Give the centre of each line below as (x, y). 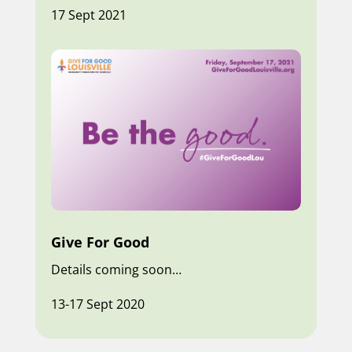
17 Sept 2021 (88, 15)
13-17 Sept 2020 (97, 304)
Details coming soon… (116, 269)
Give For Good (100, 242)
